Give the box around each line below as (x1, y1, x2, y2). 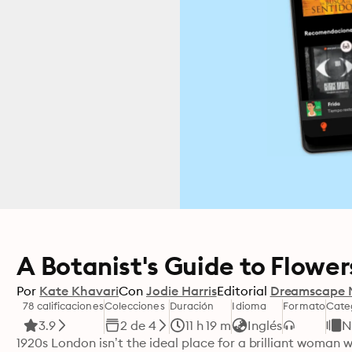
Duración (169, 299, 214, 312)
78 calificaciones (23, 299, 104, 312)
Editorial (216, 283, 267, 299)
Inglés (247, 317, 283, 333)
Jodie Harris (145, 283, 217, 299)
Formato (283, 299, 325, 312)
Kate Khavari (39, 283, 119, 299)
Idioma (232, 299, 266, 312)
